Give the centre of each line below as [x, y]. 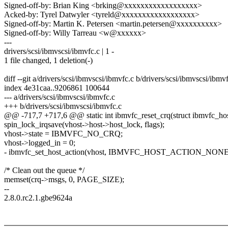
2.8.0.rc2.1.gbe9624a [38, 198]
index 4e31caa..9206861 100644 [57, 88]
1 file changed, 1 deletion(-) [48, 61]
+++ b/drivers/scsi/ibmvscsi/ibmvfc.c [63, 106]
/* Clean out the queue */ [44, 170]
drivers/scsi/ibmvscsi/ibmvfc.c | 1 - [59, 51]
